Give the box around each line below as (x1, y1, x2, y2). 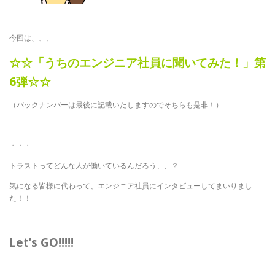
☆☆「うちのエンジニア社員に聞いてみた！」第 (9, 54, 266, 70)
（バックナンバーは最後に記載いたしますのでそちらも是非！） (9, 99, 223, 110)
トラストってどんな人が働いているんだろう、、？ (9, 160, 179, 171)
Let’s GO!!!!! (9, 234, 74, 250)
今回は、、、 (9, 33, 53, 44)
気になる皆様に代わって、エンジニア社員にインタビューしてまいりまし (9, 180, 252, 192)
